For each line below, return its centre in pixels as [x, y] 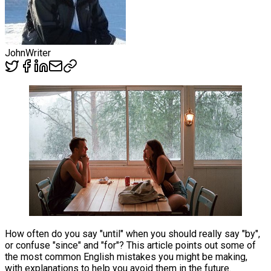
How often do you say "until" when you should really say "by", [132, 234]
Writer [38, 53]
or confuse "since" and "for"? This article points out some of [130, 246]
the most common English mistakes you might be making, [126, 257]
